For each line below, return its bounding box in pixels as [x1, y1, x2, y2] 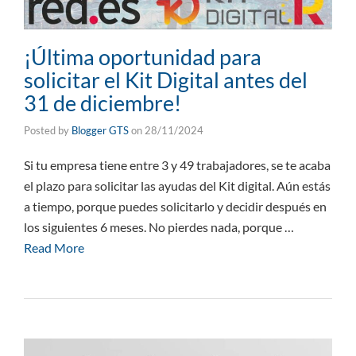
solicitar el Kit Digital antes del [24, 67, 308, 94]
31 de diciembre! [24, 90, 181, 117]
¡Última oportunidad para [24, 44, 261, 71]
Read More [24, 240, 84, 256]
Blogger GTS [72, 124, 129, 137]
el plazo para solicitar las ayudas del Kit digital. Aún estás [24, 178, 331, 194]
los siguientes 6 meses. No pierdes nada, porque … [24, 219, 294, 235]
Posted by [24, 124, 72, 137]
